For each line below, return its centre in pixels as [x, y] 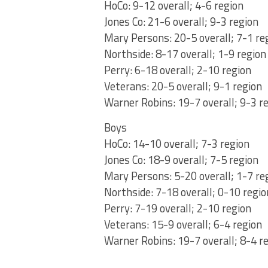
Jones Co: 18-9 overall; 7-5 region [181, 160]
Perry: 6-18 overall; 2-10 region [178, 70]
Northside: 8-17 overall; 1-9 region [185, 54]
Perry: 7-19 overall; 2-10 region [178, 208]
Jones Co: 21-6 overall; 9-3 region [181, 22]
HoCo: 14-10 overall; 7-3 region [177, 144]
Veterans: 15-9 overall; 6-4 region [183, 225]
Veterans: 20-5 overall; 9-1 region [183, 86]
